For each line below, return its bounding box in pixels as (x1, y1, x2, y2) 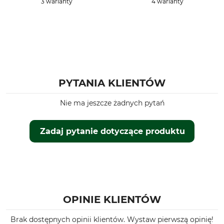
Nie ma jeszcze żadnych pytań (59, 98, 164, 107)
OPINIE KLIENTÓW (63, 193, 161, 205)
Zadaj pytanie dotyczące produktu (39, 126, 185, 136)
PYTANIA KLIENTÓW (58, 77, 165, 89)
